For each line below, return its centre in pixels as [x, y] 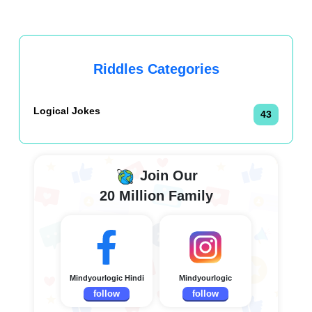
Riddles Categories [156, 69]
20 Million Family [156, 196]
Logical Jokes [67, 111]
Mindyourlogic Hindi [107, 278]
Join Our [166, 176]
